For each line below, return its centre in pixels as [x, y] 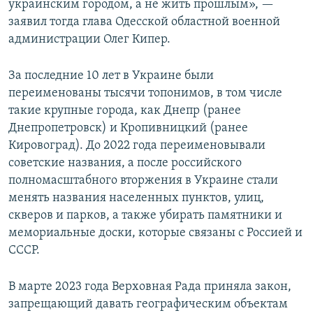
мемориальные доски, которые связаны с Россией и [155, 233]
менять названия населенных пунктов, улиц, [136, 198]
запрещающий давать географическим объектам [148, 305]
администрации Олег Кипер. [89, 40]
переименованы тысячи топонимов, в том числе [145, 94]
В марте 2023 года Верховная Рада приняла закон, [150, 287]
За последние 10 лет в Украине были [111, 76]
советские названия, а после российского [125, 163]
